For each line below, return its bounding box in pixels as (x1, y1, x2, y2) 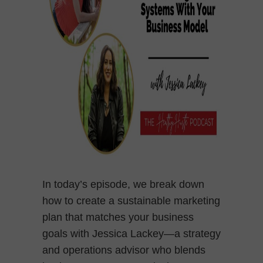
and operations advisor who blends (42, 244, 205, 256)
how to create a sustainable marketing (42, 194, 220, 207)
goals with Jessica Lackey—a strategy (42, 227, 221, 240)
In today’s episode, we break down (42, 178, 204, 190)
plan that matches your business (42, 211, 194, 223)
